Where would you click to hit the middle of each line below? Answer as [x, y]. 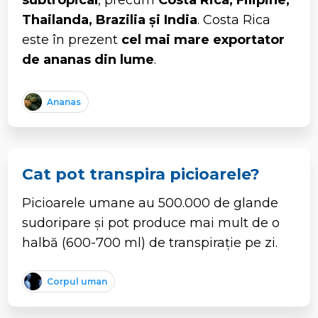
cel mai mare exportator [203, 39]
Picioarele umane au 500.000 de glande [150, 203]
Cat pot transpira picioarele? [141, 174]
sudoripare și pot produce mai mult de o [151, 223]
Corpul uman [77, 281]
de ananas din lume [88, 59]
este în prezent [72, 39]
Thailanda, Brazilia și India [110, 20]
